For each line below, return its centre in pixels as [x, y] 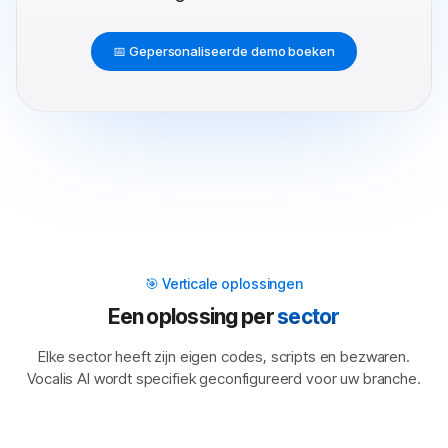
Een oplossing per [193, 316]
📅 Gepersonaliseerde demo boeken [224, 51]
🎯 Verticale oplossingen [224, 283]
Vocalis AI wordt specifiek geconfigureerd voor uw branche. [224, 378]
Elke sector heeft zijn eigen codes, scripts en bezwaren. [224, 356]
